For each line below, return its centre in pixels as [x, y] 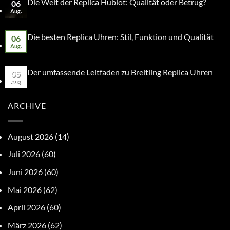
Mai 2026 [25, 189]
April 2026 [26, 207]
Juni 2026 [25, 172]
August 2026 [31, 136]
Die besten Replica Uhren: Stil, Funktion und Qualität [120, 37]
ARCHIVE [27, 105]
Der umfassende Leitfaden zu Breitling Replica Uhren [120, 72]
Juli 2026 [24, 154]
